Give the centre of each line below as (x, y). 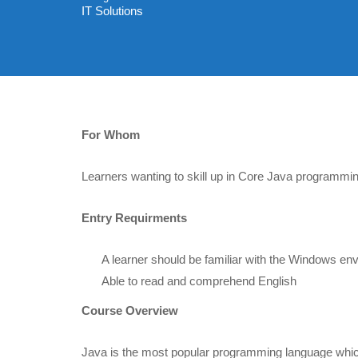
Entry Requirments (134, 217)
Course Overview (130, 310)
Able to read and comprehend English (199, 280)
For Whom (111, 134)
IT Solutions (112, 10)
